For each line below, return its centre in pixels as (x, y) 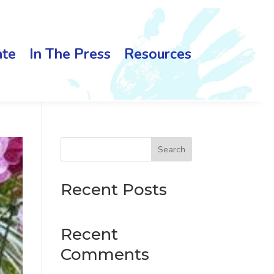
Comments (105, 255)
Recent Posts (113, 190)
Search (171, 149)
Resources (158, 54)
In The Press (70, 54)
